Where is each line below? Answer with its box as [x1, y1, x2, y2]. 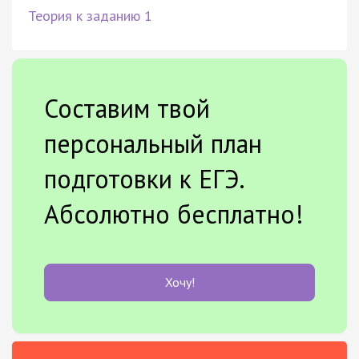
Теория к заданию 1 [28, 6, 152, 25]
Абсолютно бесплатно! [44, 196, 304, 231]
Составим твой [44, 91, 210, 125]
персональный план [44, 126, 262, 160]
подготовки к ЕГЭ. [44, 161, 244, 196]
